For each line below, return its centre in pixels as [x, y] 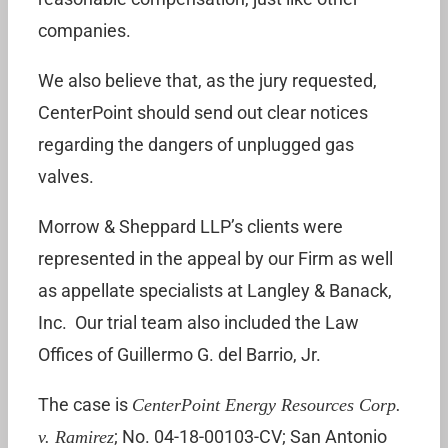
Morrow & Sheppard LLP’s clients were [190, 226]
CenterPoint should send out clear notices [203, 112]
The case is [85, 404]
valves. [66, 176]
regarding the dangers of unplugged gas [196, 144]
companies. [84, 30]
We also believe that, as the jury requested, [207, 80]
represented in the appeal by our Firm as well [215, 258]
